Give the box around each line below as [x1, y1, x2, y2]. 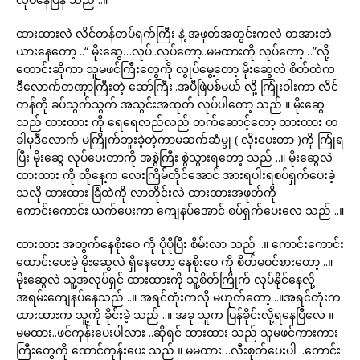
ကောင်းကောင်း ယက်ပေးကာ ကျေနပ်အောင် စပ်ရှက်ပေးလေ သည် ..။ [16, 202, 344, 218]
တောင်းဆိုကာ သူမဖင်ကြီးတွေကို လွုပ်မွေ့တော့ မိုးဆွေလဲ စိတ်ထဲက [16, 61, 335, 76]
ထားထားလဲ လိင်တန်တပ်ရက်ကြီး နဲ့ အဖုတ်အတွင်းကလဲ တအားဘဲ [16, 26, 332, 41]
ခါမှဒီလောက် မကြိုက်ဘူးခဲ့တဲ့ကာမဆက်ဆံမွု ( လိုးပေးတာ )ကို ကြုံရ [16, 132, 344, 147]
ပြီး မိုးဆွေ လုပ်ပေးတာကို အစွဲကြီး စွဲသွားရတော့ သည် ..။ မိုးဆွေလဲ [16, 149, 333, 165]
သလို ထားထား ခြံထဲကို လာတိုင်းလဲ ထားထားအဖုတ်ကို [16, 185, 276, 200]
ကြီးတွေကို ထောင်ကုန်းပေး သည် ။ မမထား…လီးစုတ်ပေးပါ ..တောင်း [16, 342, 341, 358]
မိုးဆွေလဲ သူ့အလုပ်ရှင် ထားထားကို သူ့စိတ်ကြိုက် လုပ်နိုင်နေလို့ [16, 272, 315, 287]
